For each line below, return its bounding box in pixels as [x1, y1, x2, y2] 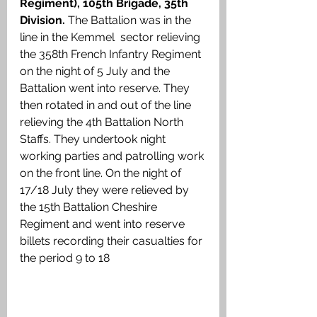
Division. [20, 13, 68, 28]
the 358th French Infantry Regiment [20, 47, 204, 62]
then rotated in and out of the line [20, 98, 194, 113]
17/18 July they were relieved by [20, 183, 192, 197]
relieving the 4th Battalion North [20, 115, 186, 129]
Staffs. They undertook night [20, 132, 168, 146]
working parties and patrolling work [20, 149, 207, 163]
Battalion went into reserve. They [20, 81, 192, 96]
